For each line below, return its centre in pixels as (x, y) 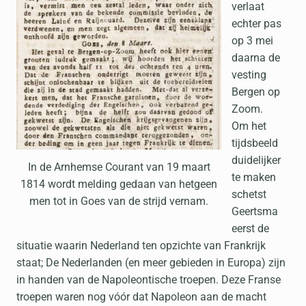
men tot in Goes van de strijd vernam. (119, 201)
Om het (249, 126)
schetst (249, 194)
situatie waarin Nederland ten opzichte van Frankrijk (141, 246)
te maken (254, 177)
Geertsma (255, 211)
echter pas (256, 24)
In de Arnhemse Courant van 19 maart (119, 167)
